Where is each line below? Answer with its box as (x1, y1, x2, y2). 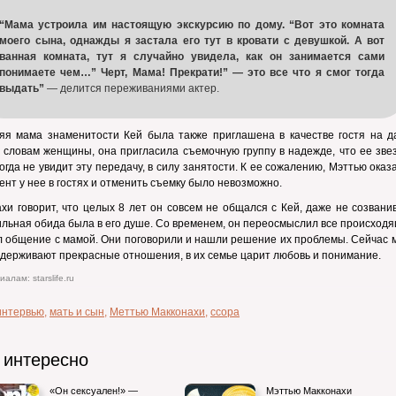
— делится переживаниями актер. (44, 82, 219, 95)
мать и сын (49, 306, 104, 318)
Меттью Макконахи (110, 306, 205, 318)
